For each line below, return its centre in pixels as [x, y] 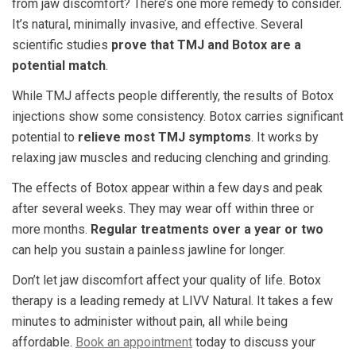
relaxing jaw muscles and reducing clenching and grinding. [171, 157]
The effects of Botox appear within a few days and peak [167, 188]
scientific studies [62, 44]
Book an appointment [134, 342]
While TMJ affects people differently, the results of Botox [173, 95]
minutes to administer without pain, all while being [150, 321]
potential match [59, 65]
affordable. [44, 342]
